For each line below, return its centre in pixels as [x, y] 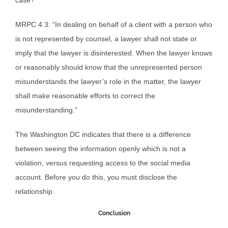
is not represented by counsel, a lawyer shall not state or [106, 39]
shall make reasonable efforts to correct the [85, 96]
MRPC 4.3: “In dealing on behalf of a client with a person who [114, 25]
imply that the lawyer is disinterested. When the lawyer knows [114, 53]
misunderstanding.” [46, 110]
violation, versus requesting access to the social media [103, 163]
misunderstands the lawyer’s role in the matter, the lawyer [108, 82]
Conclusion [114, 213]
